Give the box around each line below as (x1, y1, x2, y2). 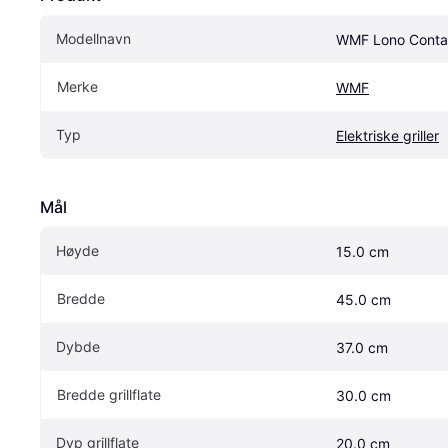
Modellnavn (56, 29, 131, 47)
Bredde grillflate (57, 385, 161, 403)
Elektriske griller (336, 126, 439, 144)
